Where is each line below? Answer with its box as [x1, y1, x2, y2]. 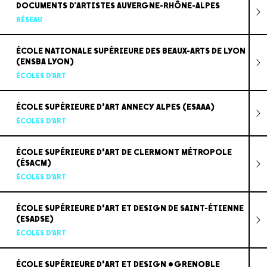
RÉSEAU [15, 15, 42, 24]
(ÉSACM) [15, 157, 51, 168]
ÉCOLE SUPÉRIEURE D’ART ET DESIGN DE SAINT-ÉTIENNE [15, 203, 244, 213]
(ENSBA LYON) [15, 56, 74, 67]
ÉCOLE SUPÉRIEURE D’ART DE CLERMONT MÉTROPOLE [15, 147, 232, 157]
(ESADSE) [15, 213, 54, 224]
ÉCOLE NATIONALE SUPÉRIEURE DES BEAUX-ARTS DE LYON [15, 45, 246, 56]
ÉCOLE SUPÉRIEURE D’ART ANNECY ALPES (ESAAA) [15, 101, 215, 112]
